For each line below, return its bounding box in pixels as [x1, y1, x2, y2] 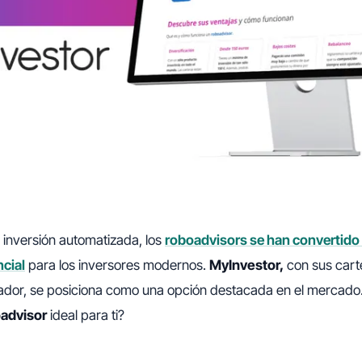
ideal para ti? [47, 307, 124, 324]
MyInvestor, [209, 257, 284, 274]
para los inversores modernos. [25, 257, 209, 274]
